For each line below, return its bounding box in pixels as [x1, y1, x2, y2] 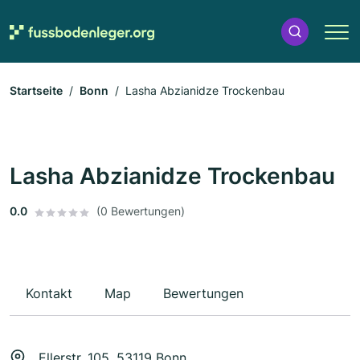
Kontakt [26, 285, 72, 302]
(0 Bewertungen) [96, 204, 185, 219]
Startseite [10, 84, 63, 98]
